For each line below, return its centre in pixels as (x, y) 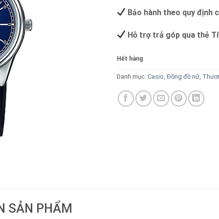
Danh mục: (132, 77)
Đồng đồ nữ (183, 77)
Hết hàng (130, 59)
